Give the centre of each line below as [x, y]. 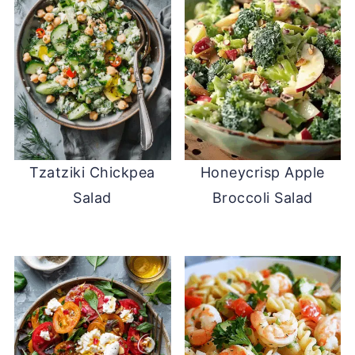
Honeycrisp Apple [262, 172]
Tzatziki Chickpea [92, 172]
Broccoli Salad [262, 197]
